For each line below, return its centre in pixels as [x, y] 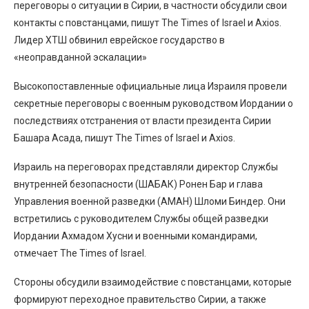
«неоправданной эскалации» [80, 57]
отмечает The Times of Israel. [80, 253]
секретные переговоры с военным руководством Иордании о [153, 103]
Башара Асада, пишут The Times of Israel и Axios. [124, 138]
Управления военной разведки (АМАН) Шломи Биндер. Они [150, 201]
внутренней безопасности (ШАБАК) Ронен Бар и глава [138, 184]
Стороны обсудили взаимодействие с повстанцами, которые [153, 282]
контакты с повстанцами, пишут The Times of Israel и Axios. [148, 23]
